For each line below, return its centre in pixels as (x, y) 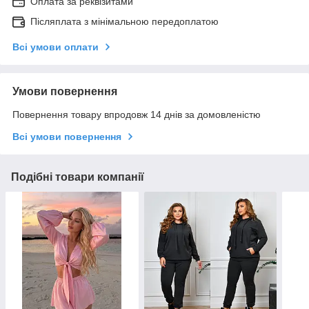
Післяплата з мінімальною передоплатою (124, 21)
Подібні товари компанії (78, 177)
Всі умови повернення (67, 136)
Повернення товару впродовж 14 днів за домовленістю (137, 114)
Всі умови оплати (56, 47)
